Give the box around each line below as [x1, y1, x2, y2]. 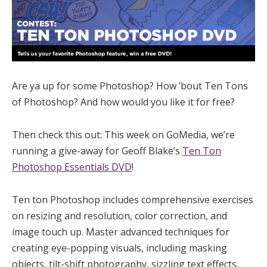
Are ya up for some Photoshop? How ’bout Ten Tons [12, 79, 248, 93]
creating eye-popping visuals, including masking [12, 241, 227, 255]
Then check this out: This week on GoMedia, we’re [12, 128, 235, 142]
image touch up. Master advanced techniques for [12, 225, 229, 239]
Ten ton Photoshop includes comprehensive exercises [12, 193, 253, 207]
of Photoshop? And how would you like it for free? [12, 95, 235, 109]
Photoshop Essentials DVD [12, 160, 132, 174]
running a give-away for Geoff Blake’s [12, 144, 182, 158]
